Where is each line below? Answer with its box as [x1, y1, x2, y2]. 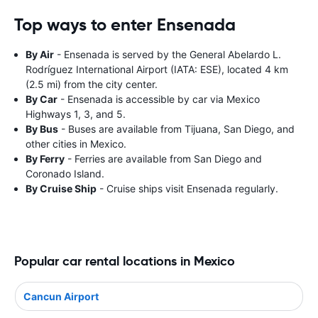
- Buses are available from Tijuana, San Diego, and [58, 123, 295, 135]
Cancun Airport [23, 290, 99, 302]
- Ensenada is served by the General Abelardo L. [54, 48, 281, 60]
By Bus [26, 123, 58, 135]
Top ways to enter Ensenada [14, 14, 236, 35]
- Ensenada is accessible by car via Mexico [57, 93, 260, 105]
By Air [26, 48, 54, 60]
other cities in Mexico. [26, 138, 126, 150]
